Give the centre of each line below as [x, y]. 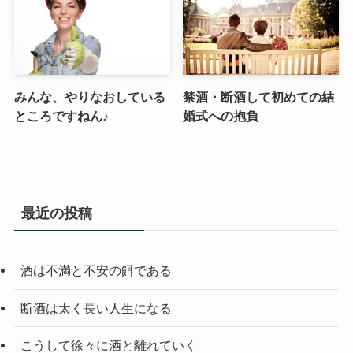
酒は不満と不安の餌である [96, 271]
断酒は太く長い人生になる [96, 308]
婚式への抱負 [221, 115]
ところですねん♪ [61, 115]
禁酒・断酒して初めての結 [259, 97]
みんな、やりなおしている [89, 97]
